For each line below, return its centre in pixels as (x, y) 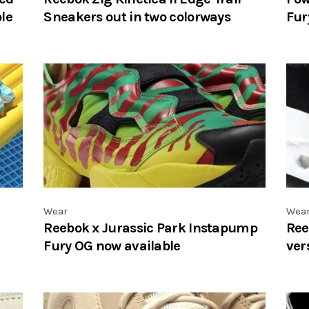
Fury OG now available (112, 245)
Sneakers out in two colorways (137, 16)
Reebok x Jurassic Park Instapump (150, 227)
